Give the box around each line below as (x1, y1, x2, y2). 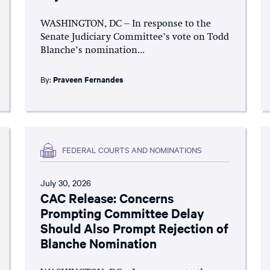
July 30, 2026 (40, 176, 92, 189)
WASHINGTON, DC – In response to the (40, 19, 212, 29)
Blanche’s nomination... (40, 45, 145, 55)
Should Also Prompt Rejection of (40, 219, 229, 236)
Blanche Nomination (40, 234, 157, 251)
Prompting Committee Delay (40, 204, 205, 221)
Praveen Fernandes (53, 73, 124, 85)
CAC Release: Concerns (40, 189, 174, 206)
